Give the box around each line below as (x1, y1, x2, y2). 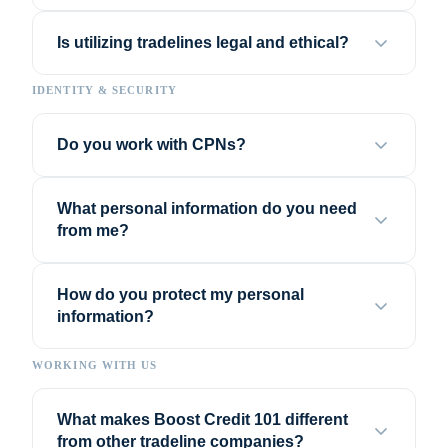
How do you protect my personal (57, 286, 304, 304)
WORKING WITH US (32, 358, 158, 371)
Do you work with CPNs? (57, 136, 246, 154)
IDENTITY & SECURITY (32, 84, 177, 97)
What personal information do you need (57, 200, 357, 218)
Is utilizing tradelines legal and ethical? (57, 34, 349, 52)
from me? (57, 222, 129, 240)
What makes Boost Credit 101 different (57, 410, 348, 428)
